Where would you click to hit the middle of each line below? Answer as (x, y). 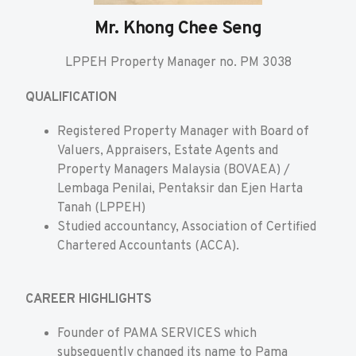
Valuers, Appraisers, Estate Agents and (168, 151)
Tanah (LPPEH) (101, 208)
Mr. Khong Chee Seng (178, 29)
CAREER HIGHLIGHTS (89, 299)
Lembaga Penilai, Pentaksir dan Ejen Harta (180, 189)
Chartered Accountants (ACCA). (148, 246)
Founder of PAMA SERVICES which (157, 334)
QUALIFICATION (71, 97)
